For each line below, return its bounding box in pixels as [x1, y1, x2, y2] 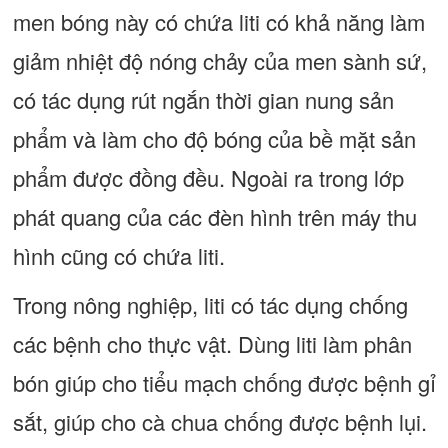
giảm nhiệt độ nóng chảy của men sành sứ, [12, 45, 427, 76]
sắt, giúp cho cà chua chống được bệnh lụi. [12, 406, 427, 437]
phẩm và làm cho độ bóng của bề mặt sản [12, 123, 416, 154]
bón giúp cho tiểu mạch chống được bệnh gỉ [12, 367, 436, 398]
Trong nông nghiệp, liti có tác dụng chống [12, 289, 408, 320]
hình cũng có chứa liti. [12, 240, 225, 271]
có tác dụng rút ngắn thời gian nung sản [12, 84, 394, 115]
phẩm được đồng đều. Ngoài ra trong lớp [12, 162, 404, 193]
